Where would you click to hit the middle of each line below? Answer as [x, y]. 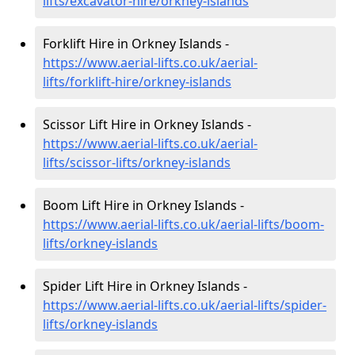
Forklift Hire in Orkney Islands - [136, 44]
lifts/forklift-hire [91, 82]
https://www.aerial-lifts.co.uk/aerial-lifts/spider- [185, 305]
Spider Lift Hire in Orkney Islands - [145, 286]
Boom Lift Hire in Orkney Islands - [143, 205]
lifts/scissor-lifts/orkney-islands [137, 162]
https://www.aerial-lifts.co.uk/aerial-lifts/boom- [183, 224]
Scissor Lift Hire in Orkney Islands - [147, 124]
